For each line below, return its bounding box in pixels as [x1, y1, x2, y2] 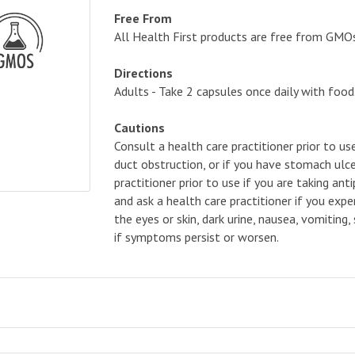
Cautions [114, 120, 165, 136]
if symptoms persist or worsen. [114, 229, 279, 245]
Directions [114, 65, 173, 81]
